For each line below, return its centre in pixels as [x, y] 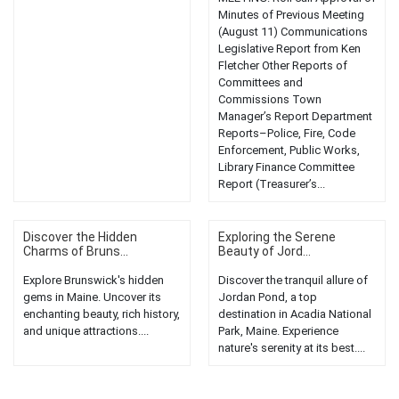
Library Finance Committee [286, 167]
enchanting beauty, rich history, [102, 314]
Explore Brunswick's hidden [94, 281]
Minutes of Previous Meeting [291, 15]
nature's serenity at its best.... [292, 348]
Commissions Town [270, 100]
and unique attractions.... [86, 331]
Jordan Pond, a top [268, 297]
